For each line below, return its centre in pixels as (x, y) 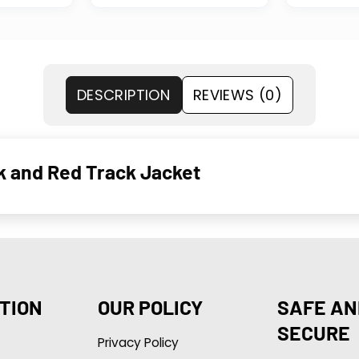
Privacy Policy (138, 343)
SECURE (313, 332)
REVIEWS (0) (238, 95)
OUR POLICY (150, 307)
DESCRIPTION (123, 95)
